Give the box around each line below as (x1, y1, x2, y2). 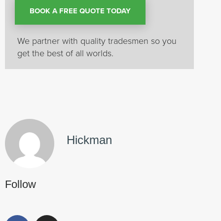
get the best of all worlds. (17, 47, 113, 59)
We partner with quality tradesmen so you (17, 35, 177, 46)
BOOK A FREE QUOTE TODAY (30, 5, 131, 16)
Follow (5, 178, 36, 190)
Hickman (67, 133, 112, 147)
